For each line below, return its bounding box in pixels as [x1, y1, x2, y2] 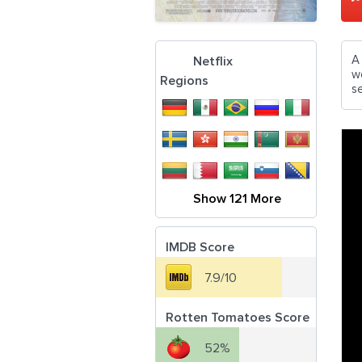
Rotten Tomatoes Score [166, 311, 309, 324]
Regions [160, 74, 208, 87]
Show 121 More [193, 192, 281, 205]
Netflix [193, 55, 233, 68]
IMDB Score [166, 241, 234, 254]
